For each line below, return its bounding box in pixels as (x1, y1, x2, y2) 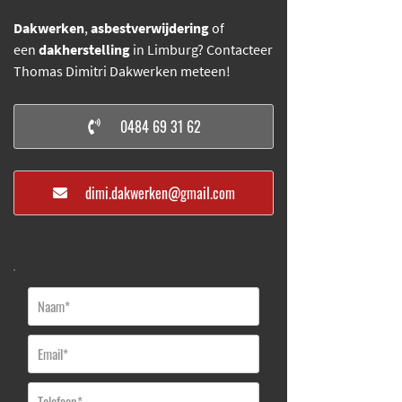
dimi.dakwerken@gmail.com (84, 182, 235, 204)
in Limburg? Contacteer (133, 40, 273, 58)
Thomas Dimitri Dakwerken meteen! (13, 62, 231, 80)
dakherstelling (39, 40, 130, 58)
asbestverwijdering (91, 19, 209, 37)
